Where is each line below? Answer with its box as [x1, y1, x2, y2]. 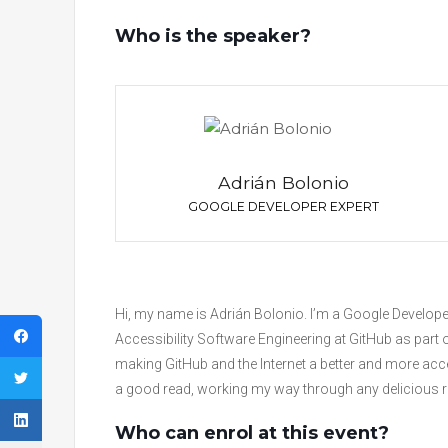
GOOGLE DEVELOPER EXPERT [188, 198, 380, 214]
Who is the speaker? [115, 24, 311, 47]
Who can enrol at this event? [115, 421, 389, 444]
